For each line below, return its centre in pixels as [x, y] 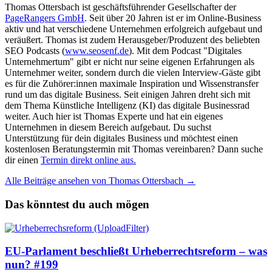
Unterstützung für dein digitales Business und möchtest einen [121, 138]
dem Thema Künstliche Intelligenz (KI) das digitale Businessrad [127, 106]
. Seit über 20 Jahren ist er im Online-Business [173, 18]
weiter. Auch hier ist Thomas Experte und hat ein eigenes [114, 117]
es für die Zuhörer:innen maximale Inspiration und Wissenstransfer [132, 84]
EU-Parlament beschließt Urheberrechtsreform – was [136, 251]
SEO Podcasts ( [35, 51]
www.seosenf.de [97, 51]
